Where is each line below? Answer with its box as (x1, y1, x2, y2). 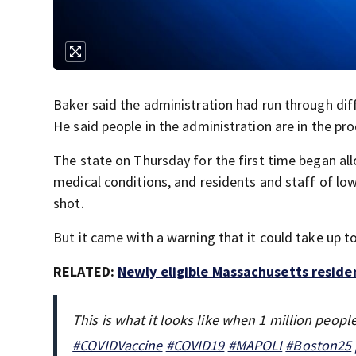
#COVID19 (165, 335, 225, 354)
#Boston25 (285, 335, 352, 354)
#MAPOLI (227, 335, 283, 354)
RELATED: (53, 261, 118, 281)
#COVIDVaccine (72, 335, 163, 354)
